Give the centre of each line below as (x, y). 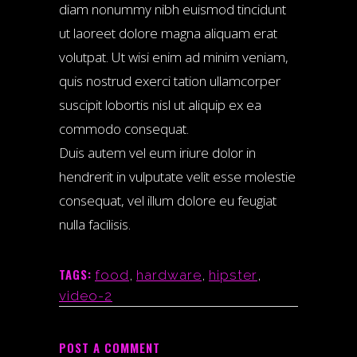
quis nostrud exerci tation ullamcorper (170, 81)
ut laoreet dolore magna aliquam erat (168, 33)
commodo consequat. (124, 129)
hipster (233, 275)
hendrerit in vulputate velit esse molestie (177, 177)
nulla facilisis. (95, 224)
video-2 (86, 296)
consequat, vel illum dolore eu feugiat (168, 200)
